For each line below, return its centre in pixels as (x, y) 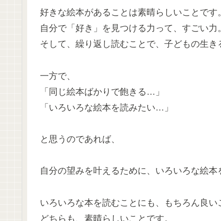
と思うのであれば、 (80, 139)
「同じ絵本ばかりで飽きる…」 (102, 92)
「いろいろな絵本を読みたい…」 (107, 107)
